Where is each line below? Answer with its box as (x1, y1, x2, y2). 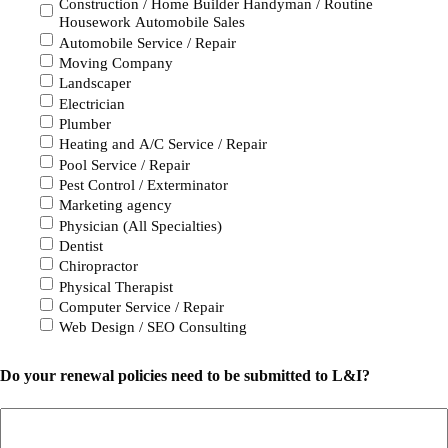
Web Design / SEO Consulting (59, 319, 247, 336)
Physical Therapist (59, 278, 173, 295)
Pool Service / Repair (59, 156, 190, 173)
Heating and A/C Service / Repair (59, 136, 267, 153)
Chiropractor (59, 258, 138, 275)
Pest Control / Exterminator (59, 176, 228, 193)
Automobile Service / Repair (59, 34, 236, 51)
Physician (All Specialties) (59, 217, 222, 234)
